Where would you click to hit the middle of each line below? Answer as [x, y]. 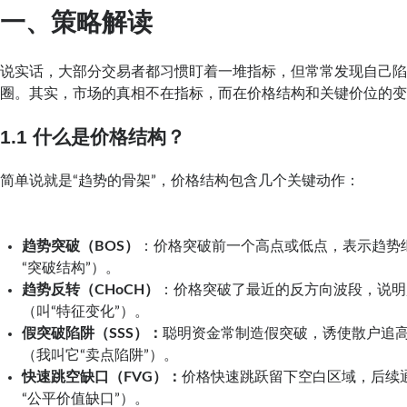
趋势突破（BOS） [81, 246]
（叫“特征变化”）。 [86, 311]
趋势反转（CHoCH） [91, 289]
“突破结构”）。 [71, 268]
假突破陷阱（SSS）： [93, 333]
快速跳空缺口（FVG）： [102, 377]
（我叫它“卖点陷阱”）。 [100, 355]
